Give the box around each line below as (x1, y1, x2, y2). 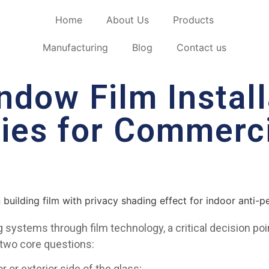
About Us (106, 14, 149, 26)
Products (172, 14, 214, 26)
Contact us (176, 41, 226, 53)
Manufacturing (42, 41, 108, 53)
